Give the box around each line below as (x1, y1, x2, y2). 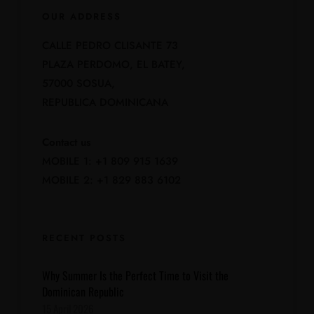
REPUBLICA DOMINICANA (42, 94, 168, 110)
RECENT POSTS (42, 231, 126, 245)
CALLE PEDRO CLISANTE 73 (42, 37, 178, 53)
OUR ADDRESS (42, 9, 121, 23)
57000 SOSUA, (42, 75, 115, 91)
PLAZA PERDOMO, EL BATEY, (42, 56, 185, 72)
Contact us (42, 134, 91, 150)
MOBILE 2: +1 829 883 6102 (42, 172, 181, 188)
